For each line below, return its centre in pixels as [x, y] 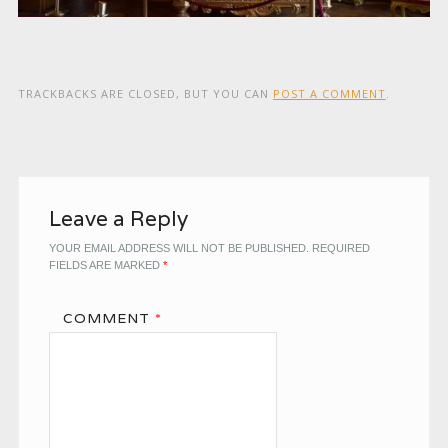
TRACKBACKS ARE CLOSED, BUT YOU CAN [145, 93]
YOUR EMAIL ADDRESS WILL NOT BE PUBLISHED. [178, 247]
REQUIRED [340, 247]
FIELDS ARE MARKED [105, 264]
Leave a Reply [118, 218]
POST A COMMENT [329, 93]
